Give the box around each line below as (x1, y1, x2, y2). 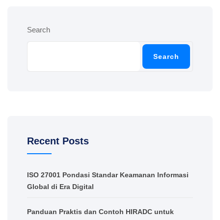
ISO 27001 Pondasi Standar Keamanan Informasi (27, 170, 189, 179)
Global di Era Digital (27, 182, 94, 191)
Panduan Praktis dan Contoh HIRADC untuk (27, 207, 174, 216)
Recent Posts (27, 135, 89, 146)
